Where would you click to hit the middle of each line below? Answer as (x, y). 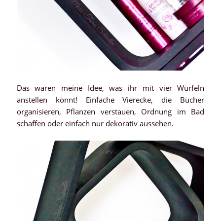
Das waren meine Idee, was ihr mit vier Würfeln (110, 88)
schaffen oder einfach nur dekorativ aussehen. (95, 123)
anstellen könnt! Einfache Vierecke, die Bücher (110, 99)
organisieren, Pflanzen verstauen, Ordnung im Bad (110, 111)
